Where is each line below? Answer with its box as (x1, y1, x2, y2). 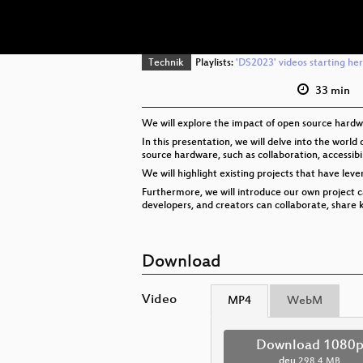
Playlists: (192, 58, 236, 70)
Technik (148, 58, 185, 70)
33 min (312, 83, 350, 98)
